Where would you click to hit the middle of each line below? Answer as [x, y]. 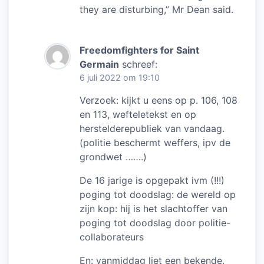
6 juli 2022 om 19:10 [120, 77]
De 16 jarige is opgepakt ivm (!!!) [152, 180]
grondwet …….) [113, 156]
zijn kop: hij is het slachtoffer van [154, 208]
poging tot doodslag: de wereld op [158, 194]
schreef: [140, 64]
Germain [99, 64]
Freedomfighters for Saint [139, 50]
